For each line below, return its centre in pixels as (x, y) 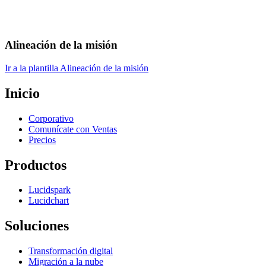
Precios (42, 140)
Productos (36, 165)
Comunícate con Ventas (73, 129)
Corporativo (51, 118)
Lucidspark (50, 190)
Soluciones (37, 226)
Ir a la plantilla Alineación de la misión (77, 68)
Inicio (22, 93)
